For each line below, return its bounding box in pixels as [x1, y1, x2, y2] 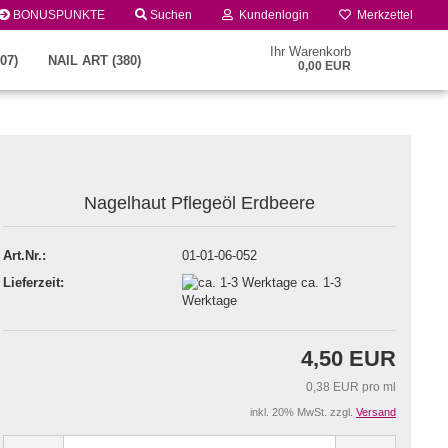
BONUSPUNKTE [10, 8, 105, 22]
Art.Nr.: [2, 247, 46, 263]
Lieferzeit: [2, 274, 64, 290]
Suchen [147, 8, 192, 22]
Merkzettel [351, 8, 413, 22]
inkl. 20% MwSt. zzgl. [250, 405, 356, 418]
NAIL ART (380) [48, 53, 142, 68]
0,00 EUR [298, 59, 352, 73]
